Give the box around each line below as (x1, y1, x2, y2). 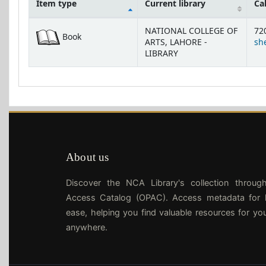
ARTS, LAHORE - (145, 36, 207, 49)
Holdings (28, 17, 71, 31)
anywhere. (66, 222, 107, 233)
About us (66, 151, 109, 164)
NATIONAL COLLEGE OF (145, 25, 237, 38)
